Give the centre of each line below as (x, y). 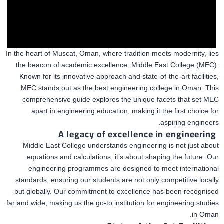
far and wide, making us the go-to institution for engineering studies (113, 203)
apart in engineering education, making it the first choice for (125, 111)
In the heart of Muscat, (42, 53)
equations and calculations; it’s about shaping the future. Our (123, 157)
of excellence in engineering (156, 134)
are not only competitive (160, 180)
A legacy (77, 134)
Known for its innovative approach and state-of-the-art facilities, (119, 76)
